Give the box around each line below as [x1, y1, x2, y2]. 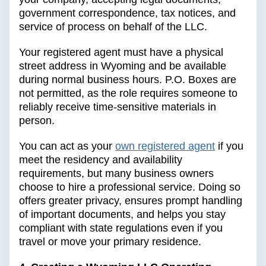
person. [19, 115, 55, 127]
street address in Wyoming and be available [19, 60, 226, 72]
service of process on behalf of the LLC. [19, 21, 207, 33]
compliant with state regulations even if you [19, 222, 223, 235]
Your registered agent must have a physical [19, 46, 223, 59]
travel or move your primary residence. [19, 236, 201, 248]
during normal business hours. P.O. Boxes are [19, 74, 236, 86]
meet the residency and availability [19, 154, 182, 166]
